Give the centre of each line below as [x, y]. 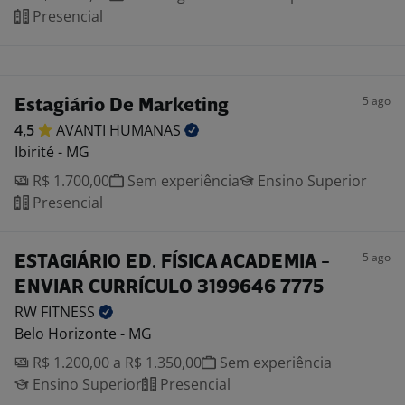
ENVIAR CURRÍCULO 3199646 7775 [169, 288]
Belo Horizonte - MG [83, 334]
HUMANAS [147, 130]
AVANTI [83, 130]
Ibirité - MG [52, 152]
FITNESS [70, 312]
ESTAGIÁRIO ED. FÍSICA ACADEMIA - [172, 263]
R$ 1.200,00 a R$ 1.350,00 [115, 363]
